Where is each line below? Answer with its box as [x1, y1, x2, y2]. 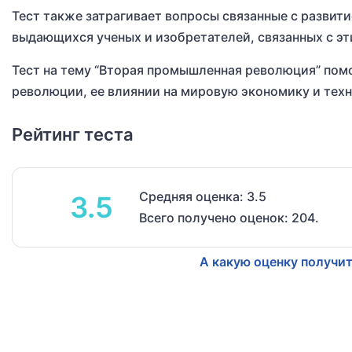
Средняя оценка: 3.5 [139, 189, 266, 205]
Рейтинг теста [12, 124, 134, 145]
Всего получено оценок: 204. [139, 210, 319, 226]
